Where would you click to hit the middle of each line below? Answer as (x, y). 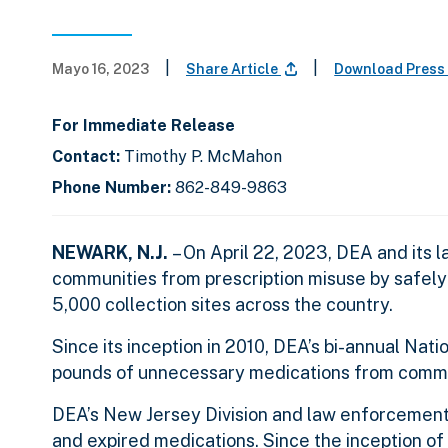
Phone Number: (113, 188)
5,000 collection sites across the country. (222, 305)
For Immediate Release (143, 126)
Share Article (233, 69)
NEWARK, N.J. (110, 253)
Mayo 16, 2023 (100, 69)
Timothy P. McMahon (203, 157)
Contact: (88, 157)
